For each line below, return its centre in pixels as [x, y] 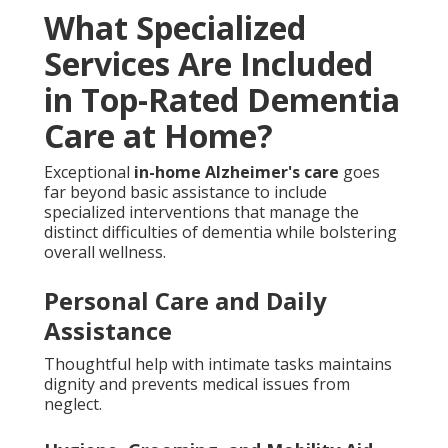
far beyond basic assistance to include [185, 191]
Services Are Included [208, 63]
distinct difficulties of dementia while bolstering [220, 231]
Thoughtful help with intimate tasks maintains [218, 363]
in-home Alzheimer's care [236, 171]
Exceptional [89, 171]
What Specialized [175, 27]
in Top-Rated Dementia [222, 99]
